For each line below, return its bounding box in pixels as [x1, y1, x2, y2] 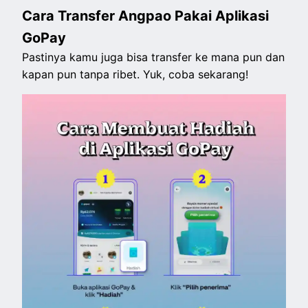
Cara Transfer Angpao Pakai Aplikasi [22, 8, 269, 25]
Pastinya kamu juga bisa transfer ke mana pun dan [22, 50, 285, 65]
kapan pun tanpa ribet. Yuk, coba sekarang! [22, 67, 249, 82]
